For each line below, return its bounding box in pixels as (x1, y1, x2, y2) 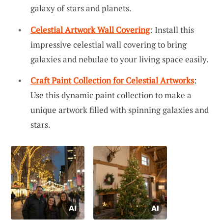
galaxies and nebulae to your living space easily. (30, 53, 209, 65)
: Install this (150, 24, 194, 35)
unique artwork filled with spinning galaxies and (30, 104, 209, 116)
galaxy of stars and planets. (30, 2, 132, 14)
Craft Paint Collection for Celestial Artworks (30, 75, 194, 86)
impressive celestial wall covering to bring (30, 38, 187, 50)
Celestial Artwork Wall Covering (30, 24, 150, 35)
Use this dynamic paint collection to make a (30, 89, 192, 101)
